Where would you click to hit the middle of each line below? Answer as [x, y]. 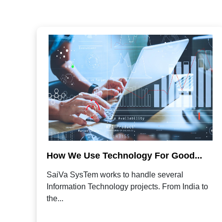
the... [55, 199]
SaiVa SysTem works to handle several [115, 175]
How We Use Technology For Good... [124, 156]
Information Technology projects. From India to [127, 187]
